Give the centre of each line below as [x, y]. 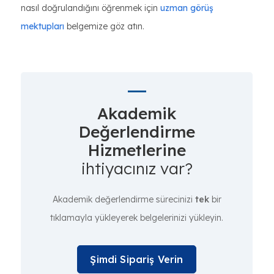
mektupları [43, 26]
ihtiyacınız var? [137, 168]
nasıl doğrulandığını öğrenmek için [91, 8]
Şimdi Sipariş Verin [137, 259]
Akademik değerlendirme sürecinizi [124, 199]
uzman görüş [187, 8]
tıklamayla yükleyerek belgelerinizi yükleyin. [137, 218]
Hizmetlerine [137, 150]
